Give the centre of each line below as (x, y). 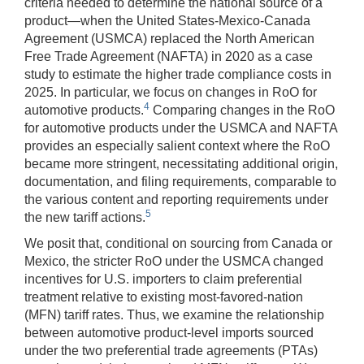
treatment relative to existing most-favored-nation (164, 297)
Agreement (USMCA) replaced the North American (169, 38)
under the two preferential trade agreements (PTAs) (171, 350)
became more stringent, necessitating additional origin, (181, 163)
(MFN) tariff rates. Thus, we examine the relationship (174, 314)
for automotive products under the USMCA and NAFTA (181, 128)
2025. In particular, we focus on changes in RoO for (171, 92)
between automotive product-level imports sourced (169, 332)
